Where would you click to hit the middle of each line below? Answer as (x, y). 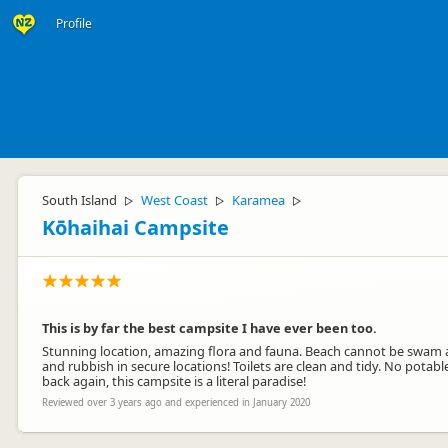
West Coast (174, 200)
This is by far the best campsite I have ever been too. (209, 328)
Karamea (258, 200)
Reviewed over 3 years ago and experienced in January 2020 (176, 402)
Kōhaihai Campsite (135, 227)
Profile (74, 23)
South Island (79, 200)
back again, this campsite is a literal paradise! (174, 381)
